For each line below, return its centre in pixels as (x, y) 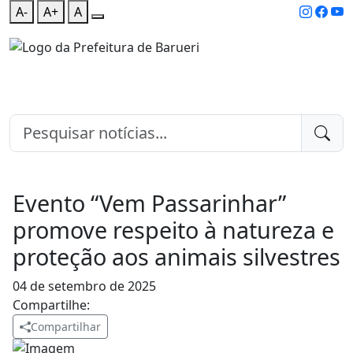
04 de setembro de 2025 (84, 286)
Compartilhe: (51, 305)
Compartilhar (66, 327)
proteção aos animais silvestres (176, 257)
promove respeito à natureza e (173, 230)
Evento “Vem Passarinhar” (149, 203)
